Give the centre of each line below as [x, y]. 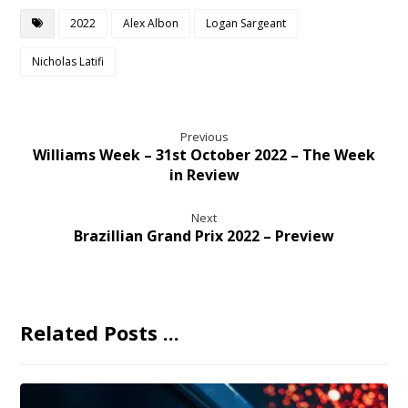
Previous [204, 136]
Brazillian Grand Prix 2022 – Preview [204, 235]
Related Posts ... [100, 332]
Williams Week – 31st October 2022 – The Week [204, 154]
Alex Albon [151, 23]
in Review [204, 174]
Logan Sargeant [246, 23]
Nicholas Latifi [68, 61]
